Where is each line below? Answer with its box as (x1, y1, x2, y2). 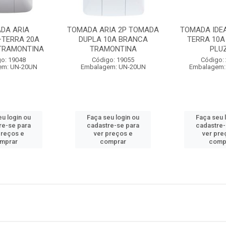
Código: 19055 (92, 56, 135, 64)
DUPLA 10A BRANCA (78, 35, 148, 44)
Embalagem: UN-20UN (80, 63, 146, 71)
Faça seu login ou (87, 114, 140, 121)
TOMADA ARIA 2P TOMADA (67, 25, 159, 34)
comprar (100, 138, 127, 145)
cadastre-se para (87, 122, 140, 129)
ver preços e (93, 130, 133, 137)
